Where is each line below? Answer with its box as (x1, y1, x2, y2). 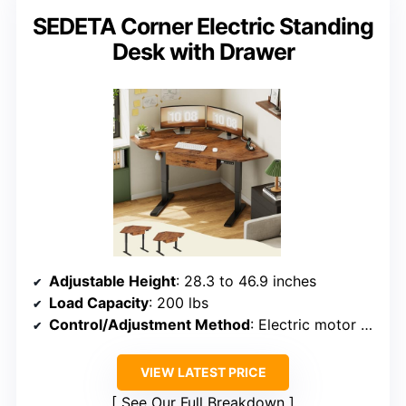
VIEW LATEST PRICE (140, 364, 266, 381)
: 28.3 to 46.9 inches (176, 272, 316, 291)
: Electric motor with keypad (250, 315, 361, 334)
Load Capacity (49, 294, 149, 313)
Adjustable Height (49, 272, 176, 291)
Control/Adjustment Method (49, 315, 250, 334)
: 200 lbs (149, 294, 208, 313)
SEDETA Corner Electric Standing (33, 13, 373, 41)
